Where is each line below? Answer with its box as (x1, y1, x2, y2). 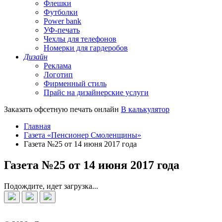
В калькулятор (121, 105, 169, 113)
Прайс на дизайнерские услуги (44, 88, 149, 97)
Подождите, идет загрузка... (4, 181, 98, 190)
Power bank (44, 17, 81, 25)
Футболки (44, 8, 78, 16)
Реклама (44, 61, 71, 70)
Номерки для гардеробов (44, 44, 128, 52)
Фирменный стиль (44, 79, 107, 88)
